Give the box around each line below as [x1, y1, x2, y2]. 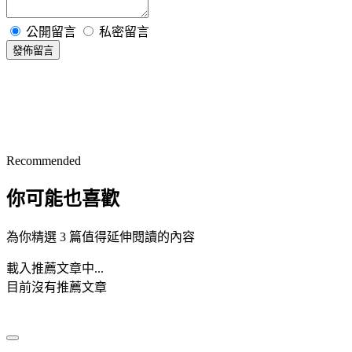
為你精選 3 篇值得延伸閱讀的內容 [6, 230, 195, 244]
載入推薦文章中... [6, 262, 104, 276]
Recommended [6, 153, 81, 167]
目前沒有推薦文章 [6, 280, 107, 295]
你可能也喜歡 [6, 189, 119, 210]
